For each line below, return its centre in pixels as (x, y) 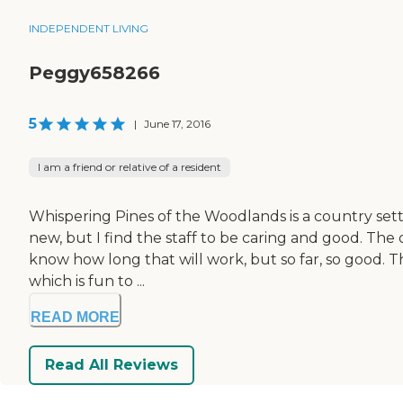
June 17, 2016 (177, 123)
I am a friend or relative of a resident (130, 166)
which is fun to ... (87, 281)
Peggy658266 (94, 72)
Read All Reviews (112, 365)
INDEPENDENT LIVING (89, 28)
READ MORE (75, 317)
